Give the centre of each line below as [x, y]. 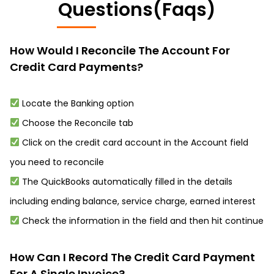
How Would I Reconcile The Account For [120, 50]
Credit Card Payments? [76, 67]
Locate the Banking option [76, 103]
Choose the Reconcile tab [76, 123]
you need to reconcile [57, 162]
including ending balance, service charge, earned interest [133, 201]
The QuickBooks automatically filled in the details [126, 182]
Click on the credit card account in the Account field [134, 143]
